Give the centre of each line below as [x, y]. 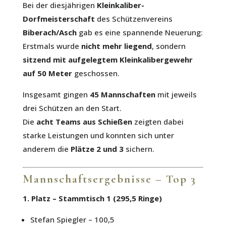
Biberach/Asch [49, 32]
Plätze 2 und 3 [97, 149]
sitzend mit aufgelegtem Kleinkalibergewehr [107, 59]
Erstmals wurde [52, 46]
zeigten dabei [158, 121]
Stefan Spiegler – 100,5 [72, 219]
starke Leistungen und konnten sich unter [98, 135]
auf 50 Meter [47, 73]
